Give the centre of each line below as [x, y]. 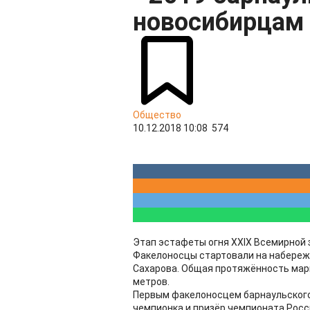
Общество [157, 115]
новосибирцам [218, 22]
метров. [151, 282]
